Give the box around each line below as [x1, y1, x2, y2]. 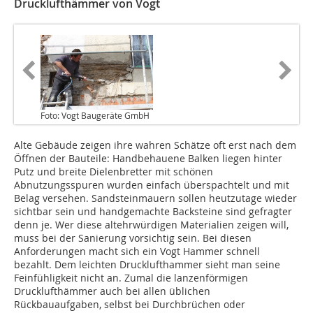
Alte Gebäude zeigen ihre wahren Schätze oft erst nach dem [14, 138, 296, 152]
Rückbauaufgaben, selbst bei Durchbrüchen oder [14, 298, 245, 312]
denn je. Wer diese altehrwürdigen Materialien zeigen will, [14, 218, 289, 232]
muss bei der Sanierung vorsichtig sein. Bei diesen [14, 231, 252, 245]
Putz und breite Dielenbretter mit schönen [14, 165, 213, 179]
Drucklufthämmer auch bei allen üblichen [14, 284, 210, 298]
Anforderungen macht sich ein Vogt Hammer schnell [14, 245, 260, 259]
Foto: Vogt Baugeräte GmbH [41, 110, 150, 122]
